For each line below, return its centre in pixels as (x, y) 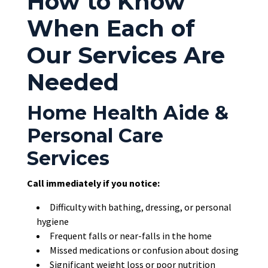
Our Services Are (126, 56)
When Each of (111, 29)
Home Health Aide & (127, 113)
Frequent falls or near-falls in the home (130, 236)
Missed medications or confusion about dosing (144, 250)
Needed (73, 83)
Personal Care (95, 136)
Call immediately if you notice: (93, 183)
